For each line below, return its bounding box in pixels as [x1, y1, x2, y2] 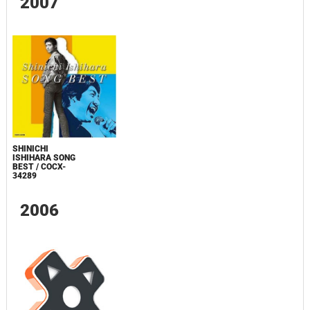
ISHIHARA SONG [12, 153, 75, 163]
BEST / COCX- [12, 162, 66, 172]
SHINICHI [12, 144, 48, 154]
